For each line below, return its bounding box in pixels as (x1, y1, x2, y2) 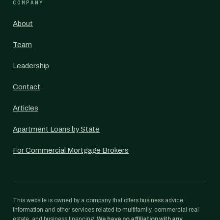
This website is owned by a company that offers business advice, (13, 197, 185, 204)
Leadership (13, 62, 49, 70)
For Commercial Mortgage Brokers (13, 146, 129, 154)
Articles (13, 104, 38, 112)
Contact (13, 83, 40, 91)
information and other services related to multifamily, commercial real (13, 206, 199, 213)
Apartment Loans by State (13, 125, 100, 133)
